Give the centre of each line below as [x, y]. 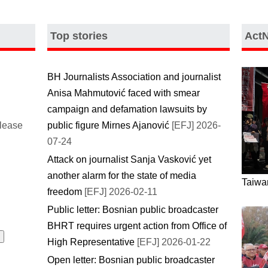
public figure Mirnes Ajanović [109, 125]
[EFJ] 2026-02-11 [120, 191]
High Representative [91, 242]
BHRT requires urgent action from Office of [137, 226]
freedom [65, 191]
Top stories [79, 36]
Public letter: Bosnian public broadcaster [133, 209]
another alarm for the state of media [122, 175]
